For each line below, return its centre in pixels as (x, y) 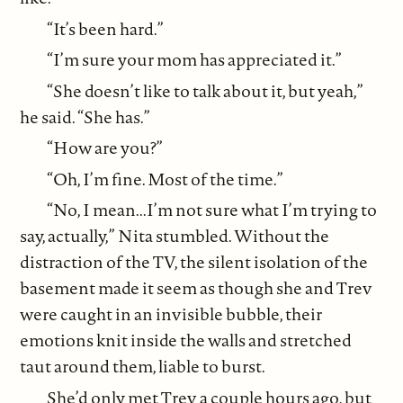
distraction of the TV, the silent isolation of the (194, 262)
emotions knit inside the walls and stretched (186, 340)
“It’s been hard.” (106, 28)
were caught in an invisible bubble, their (171, 314)
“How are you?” (105, 148)
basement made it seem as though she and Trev (197, 288)
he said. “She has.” (85, 116)
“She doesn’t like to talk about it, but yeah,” (206, 90)
